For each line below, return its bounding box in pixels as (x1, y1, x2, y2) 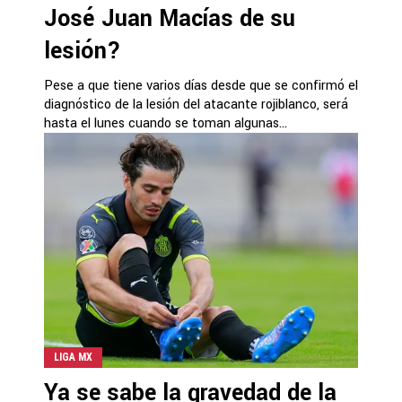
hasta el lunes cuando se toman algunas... (44, 114, 287, 133)
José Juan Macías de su (44, 3, 295, 35)
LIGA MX (54, 351, 92, 363)
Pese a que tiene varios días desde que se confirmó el (44, 76, 358, 95)
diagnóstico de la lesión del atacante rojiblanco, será (44, 95, 348, 114)
